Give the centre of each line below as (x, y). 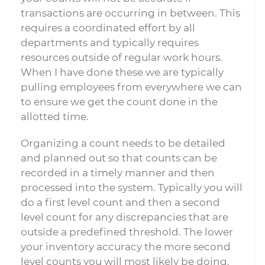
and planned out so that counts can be (119, 158)
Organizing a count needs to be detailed (123, 143)
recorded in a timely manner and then (118, 173)
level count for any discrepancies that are (125, 217)
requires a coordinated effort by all (108, 28)
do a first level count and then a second (120, 202)
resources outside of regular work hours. (122, 57)
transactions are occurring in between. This (130, 13)
